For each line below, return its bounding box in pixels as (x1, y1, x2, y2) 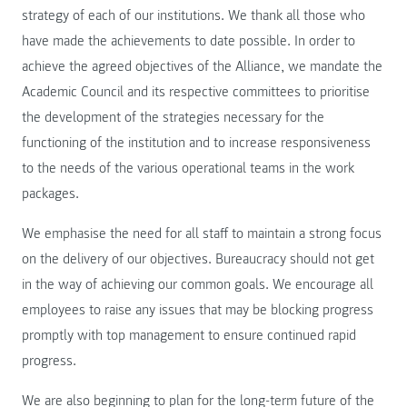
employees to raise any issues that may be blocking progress (22, 301, 373, 320)
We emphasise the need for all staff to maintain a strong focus (22, 224, 382, 243)
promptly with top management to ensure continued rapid (22, 326, 356, 345)
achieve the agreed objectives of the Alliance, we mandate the (22, 57, 382, 76)
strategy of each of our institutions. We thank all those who (22, 6, 365, 25)
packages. (22, 184, 79, 203)
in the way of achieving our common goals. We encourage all (22, 275, 373, 294)
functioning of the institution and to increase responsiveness (22, 134, 371, 153)
